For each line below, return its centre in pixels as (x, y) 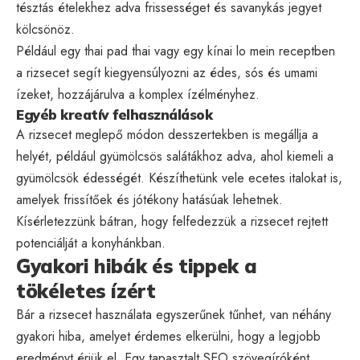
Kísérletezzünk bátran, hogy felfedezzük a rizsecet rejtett (172, 221)
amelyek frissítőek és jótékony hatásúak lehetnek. (149, 199)
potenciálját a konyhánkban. (91, 243)
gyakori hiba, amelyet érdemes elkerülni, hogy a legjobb (168, 336)
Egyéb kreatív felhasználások (114, 114)
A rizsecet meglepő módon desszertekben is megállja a (167, 134)
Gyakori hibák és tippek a (137, 266)
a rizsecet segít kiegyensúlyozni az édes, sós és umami (167, 72)
